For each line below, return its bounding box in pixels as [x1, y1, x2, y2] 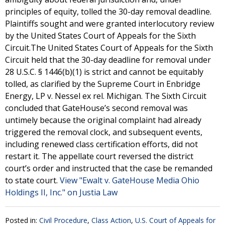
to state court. [5, 175, 60, 186]
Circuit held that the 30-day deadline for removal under [5, 54, 211, 65]
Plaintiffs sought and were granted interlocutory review [5, 18, 214, 29]
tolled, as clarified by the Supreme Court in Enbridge [5, 78, 200, 89]
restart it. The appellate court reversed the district [5, 151, 193, 162]
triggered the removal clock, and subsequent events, [5, 127, 202, 138]
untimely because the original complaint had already [5, 115, 201, 126]
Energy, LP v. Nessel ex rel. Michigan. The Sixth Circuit [5, 90, 206, 101]
